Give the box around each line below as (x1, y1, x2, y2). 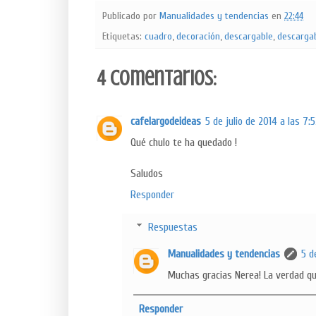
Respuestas (147, 221, 197, 234)
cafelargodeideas (130, 115, 201, 128)
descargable (224, 30, 273, 43)
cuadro (145, 30, 172, 43)
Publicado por (102, 9, 159, 22)
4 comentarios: (97, 66, 217, 91)
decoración (176, 30, 220, 43)
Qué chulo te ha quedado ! (130, 136, 237, 150)
